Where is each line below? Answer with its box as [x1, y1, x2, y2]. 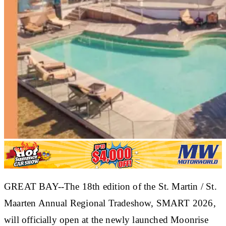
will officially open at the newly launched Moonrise [4, 214, 208, 225]
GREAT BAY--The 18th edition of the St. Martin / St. [4, 181, 217, 192]
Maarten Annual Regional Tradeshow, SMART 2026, [4, 197, 216, 208]
